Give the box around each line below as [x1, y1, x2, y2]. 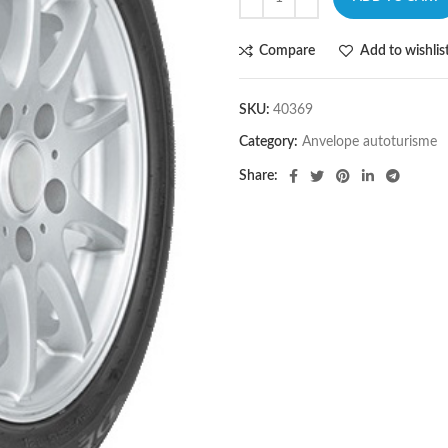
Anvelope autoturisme [302, 135, 437, 149]
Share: [239, 169, 278, 183]
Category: [239, 135, 298, 149]
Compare [259, 44, 316, 58]
